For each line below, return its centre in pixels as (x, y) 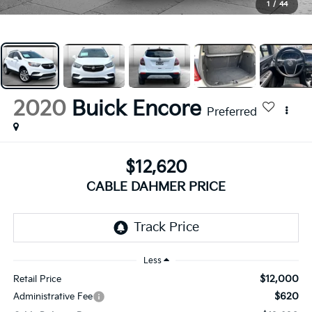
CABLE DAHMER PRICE (156, 187)
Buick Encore (136, 110)
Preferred (232, 113)
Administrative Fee (53, 296)
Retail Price (37, 279)
